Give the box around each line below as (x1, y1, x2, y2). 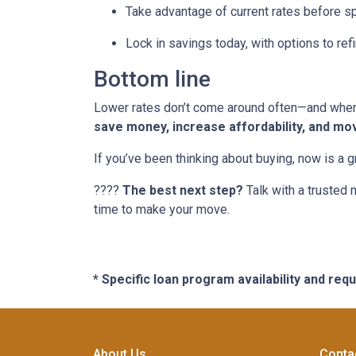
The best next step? (122, 183, 243, 198)
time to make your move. (94, 202, 230, 217)
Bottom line (94, 66, 211, 92)
